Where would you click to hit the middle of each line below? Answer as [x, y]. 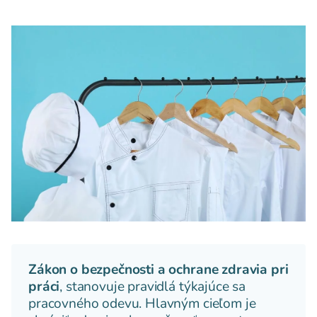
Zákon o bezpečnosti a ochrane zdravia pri [158, 270]
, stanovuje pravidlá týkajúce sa [153, 287]
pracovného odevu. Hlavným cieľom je [142, 304]
